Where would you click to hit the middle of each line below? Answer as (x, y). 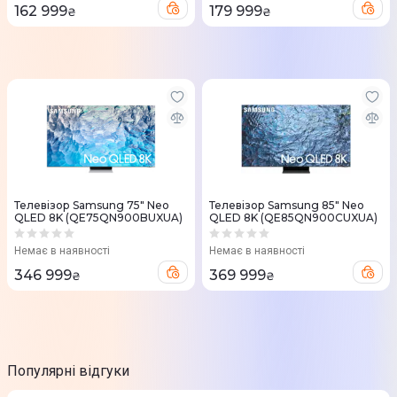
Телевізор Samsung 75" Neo (92, 206)
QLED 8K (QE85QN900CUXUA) (293, 218)
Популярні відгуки (68, 371)
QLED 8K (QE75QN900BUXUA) (98, 218)
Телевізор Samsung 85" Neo (287, 206)
